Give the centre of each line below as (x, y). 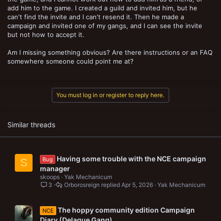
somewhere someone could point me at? (71, 61)
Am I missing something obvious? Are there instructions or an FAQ (110, 52)
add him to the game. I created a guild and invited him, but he (102, 8)
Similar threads (31, 124)
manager (55, 168)
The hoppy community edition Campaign (126, 210)
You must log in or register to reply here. (110, 95)
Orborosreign (82, 185)
